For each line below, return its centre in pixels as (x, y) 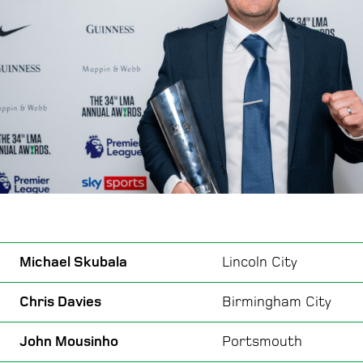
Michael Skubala (73, 262)
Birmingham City (277, 301)
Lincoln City (260, 262)
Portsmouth (262, 341)
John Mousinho (69, 341)
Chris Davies (60, 301)
